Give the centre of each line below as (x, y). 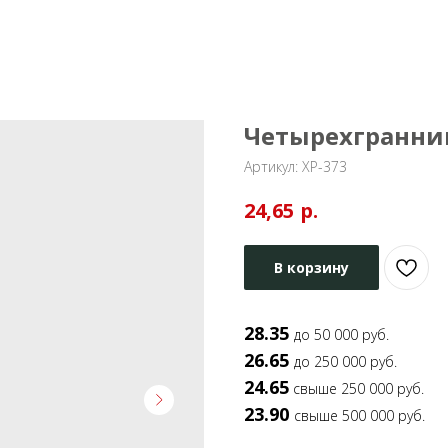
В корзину (311, 267)
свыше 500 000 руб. (359, 415)
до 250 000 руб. (345, 361)
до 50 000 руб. (341, 334)
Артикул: (273, 166)
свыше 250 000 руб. (356, 388)
